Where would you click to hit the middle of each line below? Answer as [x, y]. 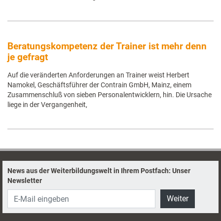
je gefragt [28, 57]
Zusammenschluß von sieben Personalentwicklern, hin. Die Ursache [110, 95]
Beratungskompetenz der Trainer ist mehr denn [107, 46]
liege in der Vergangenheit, [47, 105]
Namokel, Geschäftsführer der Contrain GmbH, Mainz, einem [99, 85]
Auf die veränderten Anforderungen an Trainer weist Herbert [98, 75]
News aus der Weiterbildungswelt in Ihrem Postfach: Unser [99, 171]
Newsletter [25, 181]
